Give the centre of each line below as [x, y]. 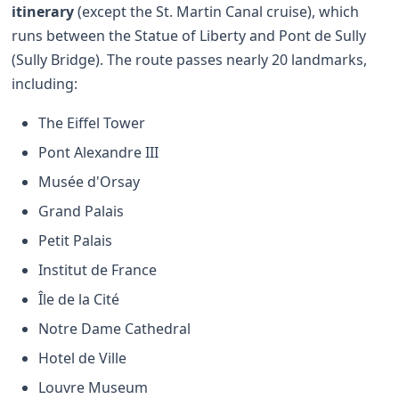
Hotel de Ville [83, 358]
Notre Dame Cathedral [115, 328]
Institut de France [98, 269]
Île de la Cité [79, 299]
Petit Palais [76, 240]
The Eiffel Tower [92, 122]
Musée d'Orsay [90, 181]
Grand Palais [81, 211]
